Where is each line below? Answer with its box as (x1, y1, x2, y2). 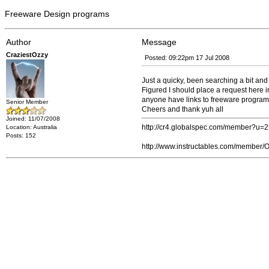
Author (6, 37, 31, 47)
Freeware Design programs (5, 9, 109, 19)
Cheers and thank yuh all (142, 105, 223, 113)
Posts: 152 (6, 132, 36, 139)
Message (142, 37, 177, 47)
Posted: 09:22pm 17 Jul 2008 (145, 54, 229, 61)
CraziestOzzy (6, 51, 48, 58)
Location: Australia (6, 124, 57, 130)
